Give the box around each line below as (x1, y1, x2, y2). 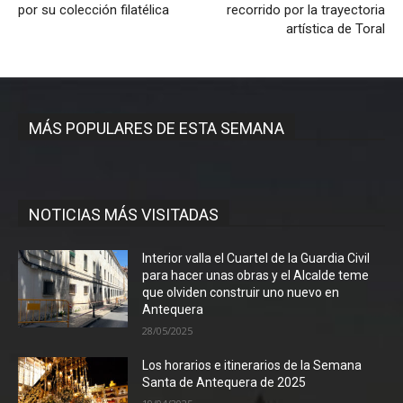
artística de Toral (285, 21, 385, 38)
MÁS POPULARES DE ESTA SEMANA (29, 119, 284, 139)
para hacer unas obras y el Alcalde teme (142, 268, 370, 283)
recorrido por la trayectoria (226, 2, 385, 19)
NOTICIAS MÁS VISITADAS (29, 205, 219, 225)
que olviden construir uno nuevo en (142, 285, 340, 300)
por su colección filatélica (18, 2, 169, 19)
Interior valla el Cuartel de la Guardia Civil (142, 251, 371, 266)
